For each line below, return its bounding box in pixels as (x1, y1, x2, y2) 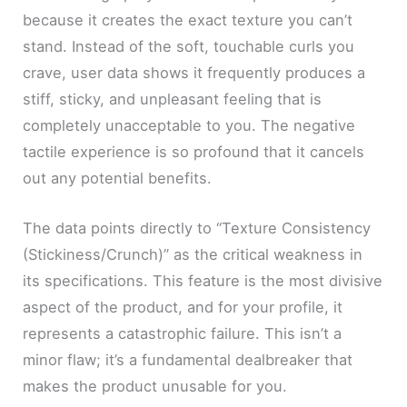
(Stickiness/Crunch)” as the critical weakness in (23, 245, 363, 264)
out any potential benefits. (23, 169, 213, 187)
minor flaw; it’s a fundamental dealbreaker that (23, 351, 353, 370)
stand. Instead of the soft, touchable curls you (23, 37, 355, 55)
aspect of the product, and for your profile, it (23, 298, 343, 317)
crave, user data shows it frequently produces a (23, 64, 366, 82)
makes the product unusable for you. (23, 377, 288, 396)
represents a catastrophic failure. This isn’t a (23, 324, 342, 343)
